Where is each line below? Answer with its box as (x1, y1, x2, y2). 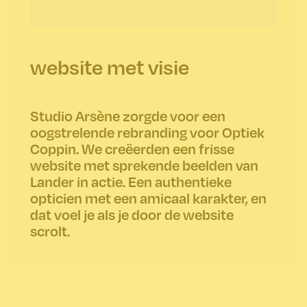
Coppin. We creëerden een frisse (30, 139, 234, 158)
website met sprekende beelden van (30, 156, 258, 174)
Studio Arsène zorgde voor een (30, 106, 225, 125)
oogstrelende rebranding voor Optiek (30, 123, 265, 141)
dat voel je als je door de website (30, 205, 234, 223)
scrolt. (30, 221, 75, 240)
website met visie (30, 53, 193, 79)
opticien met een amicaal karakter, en (30, 188, 267, 207)
